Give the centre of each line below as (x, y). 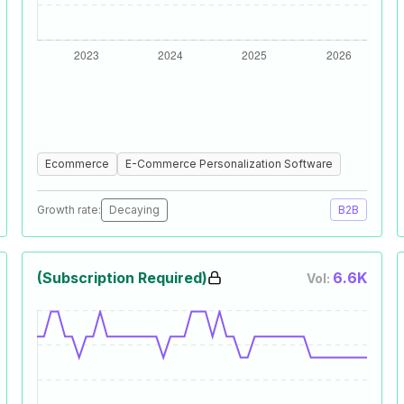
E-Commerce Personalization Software (229, 164)
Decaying (134, 210)
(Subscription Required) (122, 278)
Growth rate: (69, 210)
